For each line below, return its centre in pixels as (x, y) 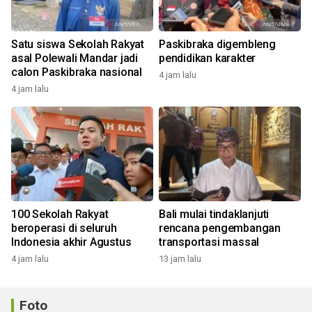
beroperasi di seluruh (64, 228)
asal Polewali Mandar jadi (75, 58)
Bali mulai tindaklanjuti (214, 214)
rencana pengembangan (220, 228)
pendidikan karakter (208, 58)
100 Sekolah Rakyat (60, 214)
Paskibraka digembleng (217, 44)
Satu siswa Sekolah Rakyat (78, 44)
